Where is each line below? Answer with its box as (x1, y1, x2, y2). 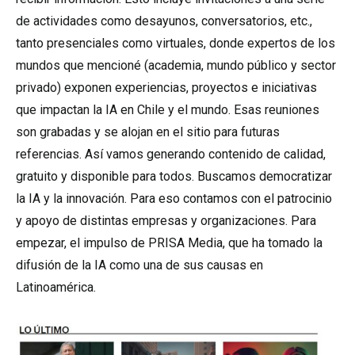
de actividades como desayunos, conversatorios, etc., (16, 13, 312, 29)
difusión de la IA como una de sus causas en (16, 258, 263, 273)
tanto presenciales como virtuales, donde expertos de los (16, 36, 335, 51)
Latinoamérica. (16, 280, 96, 295)
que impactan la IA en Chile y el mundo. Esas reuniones (16, 102, 319, 117)
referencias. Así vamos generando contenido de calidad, (16, 147, 326, 162)
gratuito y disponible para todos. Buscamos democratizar (16, 169, 332, 184)
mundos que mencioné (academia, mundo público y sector (16, 58, 336, 73)
